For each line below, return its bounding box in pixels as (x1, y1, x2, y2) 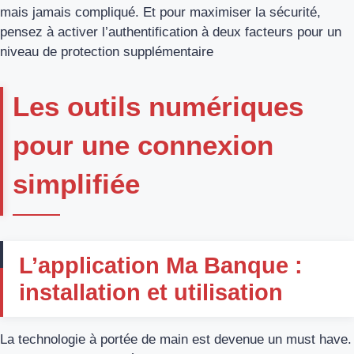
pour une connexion (13, 129, 273, 160)
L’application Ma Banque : (19, 252, 303, 278)
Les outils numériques (13, 90, 303, 122)
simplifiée (13, 168, 140, 199)
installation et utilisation (19, 279, 283, 305)
